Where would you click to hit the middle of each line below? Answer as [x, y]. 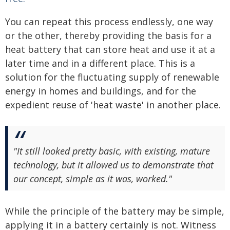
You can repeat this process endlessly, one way [109, 22]
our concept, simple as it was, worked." [93, 179]
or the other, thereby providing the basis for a [108, 35]
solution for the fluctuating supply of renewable [112, 77]
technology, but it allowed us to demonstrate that [113, 165]
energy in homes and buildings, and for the [101, 91]
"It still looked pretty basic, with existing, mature [112, 151]
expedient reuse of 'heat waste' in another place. [113, 105]
